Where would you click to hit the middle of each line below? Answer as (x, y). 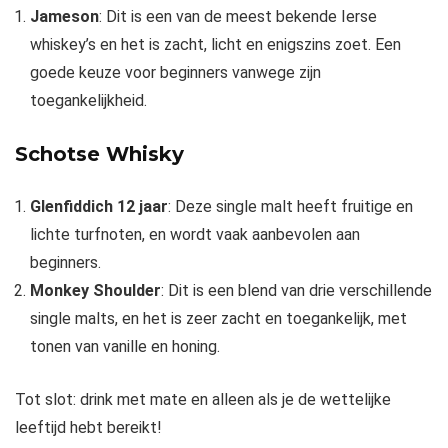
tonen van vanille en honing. (125, 346)
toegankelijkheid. (88, 100)
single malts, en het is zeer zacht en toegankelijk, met (218, 318)
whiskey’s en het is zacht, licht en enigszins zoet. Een (215, 44)
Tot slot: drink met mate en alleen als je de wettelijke (203, 399)
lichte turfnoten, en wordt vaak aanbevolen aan (195, 234)
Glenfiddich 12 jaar (99, 206)
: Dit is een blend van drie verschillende (296, 290)
